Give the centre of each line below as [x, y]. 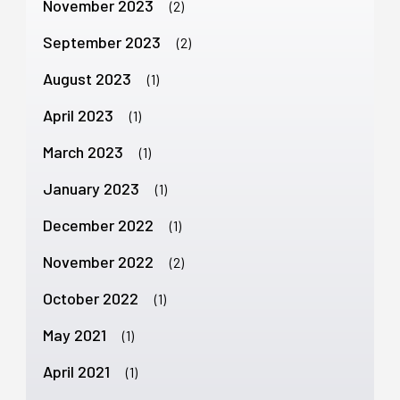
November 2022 [98, 261]
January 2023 [91, 188]
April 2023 [78, 115]
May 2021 [75, 334]
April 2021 [76, 371]
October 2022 [91, 298]
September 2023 [102, 42]
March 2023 [83, 151]
